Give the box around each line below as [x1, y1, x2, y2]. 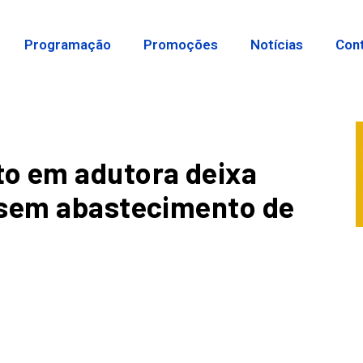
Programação [24, 36, 112, 53]
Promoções [143, 36, 219, 53]
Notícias [250, 36, 304, 53]
